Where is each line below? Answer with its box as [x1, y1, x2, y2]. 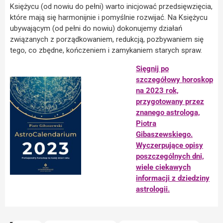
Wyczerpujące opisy [136, 140, 203, 150]
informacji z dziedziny [136, 173, 210, 183]
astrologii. [136, 184, 170, 194]
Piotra [136, 118, 156, 128]
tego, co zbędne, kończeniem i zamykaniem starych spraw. [10, 46, 202, 55]
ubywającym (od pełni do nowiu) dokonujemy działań [10, 24, 182, 33]
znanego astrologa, [136, 108, 200, 117]
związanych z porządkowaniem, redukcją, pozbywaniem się [10, 35, 204, 44]
